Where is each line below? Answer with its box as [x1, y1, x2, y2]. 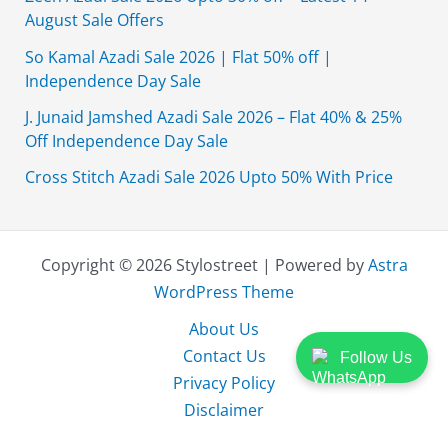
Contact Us [182, 344, 266, 368]
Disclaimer [184, 398, 264, 422]
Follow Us [340, 349, 412, 366]
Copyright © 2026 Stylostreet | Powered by [40, 253, 368, 277]
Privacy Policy [173, 371, 275, 395]
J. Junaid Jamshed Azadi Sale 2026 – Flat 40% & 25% [25, 104, 403, 128]
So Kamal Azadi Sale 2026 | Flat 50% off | [25, 44, 333, 68]
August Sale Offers [25, 8, 165, 32]
